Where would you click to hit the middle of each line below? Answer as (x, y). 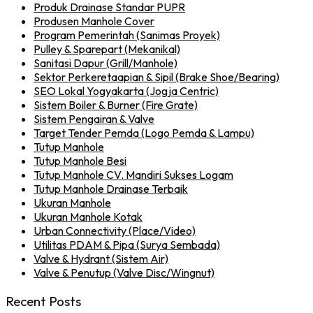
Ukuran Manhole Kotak (88, 217)
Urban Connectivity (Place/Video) (115, 231)
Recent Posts (43, 301)
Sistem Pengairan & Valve (94, 119)
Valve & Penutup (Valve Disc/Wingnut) (124, 273)
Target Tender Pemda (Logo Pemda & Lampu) (144, 133)
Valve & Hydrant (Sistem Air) (101, 259)
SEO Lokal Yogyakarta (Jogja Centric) (126, 91)
